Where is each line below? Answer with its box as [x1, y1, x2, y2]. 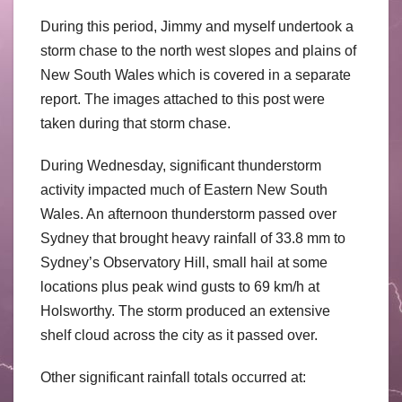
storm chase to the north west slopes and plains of [40, 42, 356, 58]
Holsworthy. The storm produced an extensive [40, 302, 330, 319]
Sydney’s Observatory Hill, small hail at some [40, 254, 328, 270]
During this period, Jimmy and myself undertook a [40, 18, 354, 34]
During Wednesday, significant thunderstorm [40, 157, 321, 173]
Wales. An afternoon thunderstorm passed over [40, 205, 336, 222]
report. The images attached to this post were [40, 91, 325, 107]
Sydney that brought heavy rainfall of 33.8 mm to [40, 230, 345, 246]
